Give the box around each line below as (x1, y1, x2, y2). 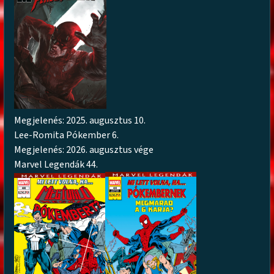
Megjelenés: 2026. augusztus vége (14, 143, 154, 157)
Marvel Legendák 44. (14, 157, 98, 171)
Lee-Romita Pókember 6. (14, 128, 119, 142)
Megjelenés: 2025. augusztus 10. (14, 113, 146, 127)
